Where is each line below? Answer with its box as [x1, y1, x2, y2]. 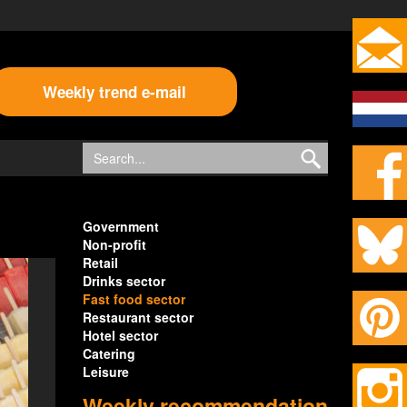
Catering [83, 344, 135, 362]
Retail [83, 253, 118, 272]
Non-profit [83, 235, 146, 253]
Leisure [83, 362, 129, 381]
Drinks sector [83, 272, 165, 290]
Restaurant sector [83, 308, 194, 326]
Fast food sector [83, 290, 185, 308]
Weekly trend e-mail [43, 81, 186, 103]
